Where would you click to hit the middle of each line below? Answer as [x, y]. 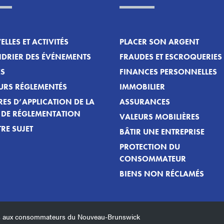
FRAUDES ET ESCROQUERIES [171, 57]
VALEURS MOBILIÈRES [159, 117]
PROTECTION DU [150, 147]
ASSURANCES [145, 102]
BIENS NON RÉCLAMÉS [162, 174]
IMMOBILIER [142, 87]
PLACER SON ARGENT [159, 42]
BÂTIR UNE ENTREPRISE [162, 132]
